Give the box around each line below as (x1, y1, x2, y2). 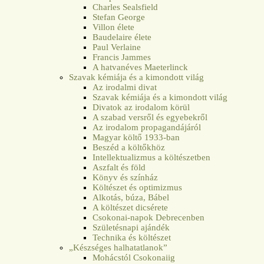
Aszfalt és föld (93, 162, 146, 172)
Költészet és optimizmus (93, 182, 183, 192)
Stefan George (93, 12, 146, 22)
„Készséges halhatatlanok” (69, 242, 168, 252)
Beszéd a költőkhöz (93, 142, 166, 152)
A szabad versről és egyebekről (93, 112, 208, 122)
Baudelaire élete (93, 32, 152, 42)
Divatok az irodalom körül (93, 102, 190, 112)
